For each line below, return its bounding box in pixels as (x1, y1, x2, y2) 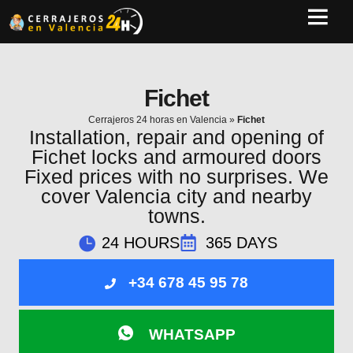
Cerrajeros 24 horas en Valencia (88, 114, 227, 125)
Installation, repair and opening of (29, 126, 324, 148)
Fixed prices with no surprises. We (24, 165, 329, 188)
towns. (147, 205, 206, 227)
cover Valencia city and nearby (41, 185, 312, 207)
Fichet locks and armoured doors (32, 146, 321, 168)
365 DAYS (205, 233, 277, 251)
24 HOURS (102, 233, 180, 251)
